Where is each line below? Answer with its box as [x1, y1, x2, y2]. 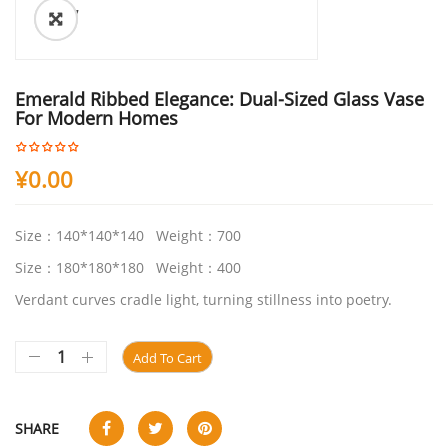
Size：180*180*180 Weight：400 [15, 258, 241, 277]
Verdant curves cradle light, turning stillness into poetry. [15, 290, 392, 309]
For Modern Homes [15, 106, 178, 130]
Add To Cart [133, 349, 202, 367]
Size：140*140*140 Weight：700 [15, 226, 241, 245]
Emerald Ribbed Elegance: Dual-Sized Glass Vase [15, 87, 424, 111]
